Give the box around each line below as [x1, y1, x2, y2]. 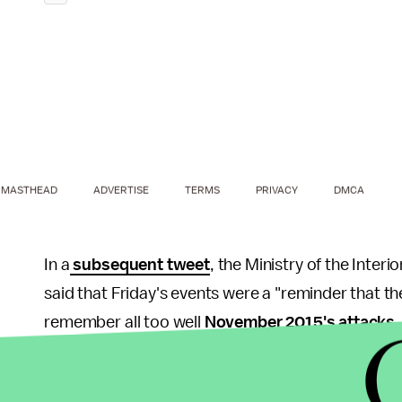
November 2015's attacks [204, 313, 396, 331]
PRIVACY [256, 184, 298, 196]
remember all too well [44, 313, 205, 331]
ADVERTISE [93, 184, 149, 196]
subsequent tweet [69, 256, 210, 274]
